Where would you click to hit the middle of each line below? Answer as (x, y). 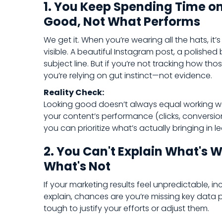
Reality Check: (74, 92)
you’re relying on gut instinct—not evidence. (128, 76)
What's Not (77, 166)
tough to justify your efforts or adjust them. (126, 208)
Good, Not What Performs (122, 22)
